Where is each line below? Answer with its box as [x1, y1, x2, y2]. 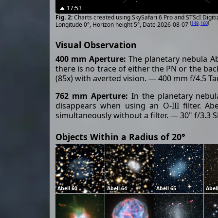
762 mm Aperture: [55, 91, 128, 102]
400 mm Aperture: [55, 54, 127, 65]
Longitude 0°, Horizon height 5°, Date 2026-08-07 [55, 20, 190, 29]
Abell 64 [107, 184, 127, 192]
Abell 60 [57, 184, 77, 192]
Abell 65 [156, 184, 177, 192]
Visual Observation [55, 39, 137, 51]
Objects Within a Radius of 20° [55, 131, 185, 143]
